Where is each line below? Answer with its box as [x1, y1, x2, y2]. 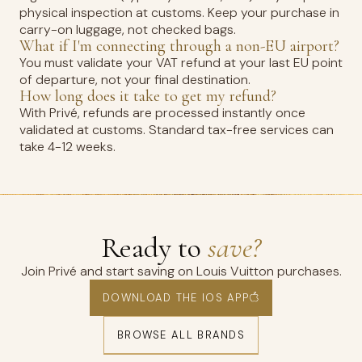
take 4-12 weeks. [19, 138, 116, 155]
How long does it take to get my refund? [19, 86, 276, 106]
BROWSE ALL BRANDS [116, 328, 246, 342]
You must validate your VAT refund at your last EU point [19, 54, 343, 71]
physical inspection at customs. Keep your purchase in [19, 4, 339, 21]
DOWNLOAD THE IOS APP [103, 291, 249, 305]
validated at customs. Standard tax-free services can [19, 121, 334, 138]
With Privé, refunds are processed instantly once [19, 104, 305, 121]
